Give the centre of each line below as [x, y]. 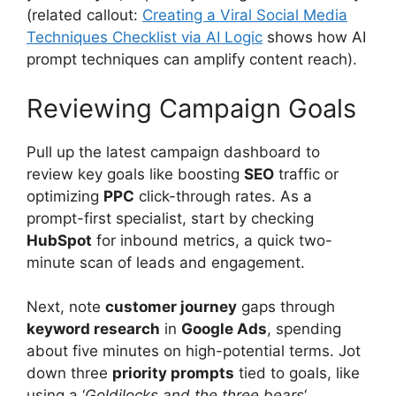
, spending [304, 329]
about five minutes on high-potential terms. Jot [194, 351]
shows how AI [314, 37]
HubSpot [59, 240]
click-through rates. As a [223, 196]
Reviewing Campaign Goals [191, 108]
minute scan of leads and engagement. [166, 262]
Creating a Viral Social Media [245, 15]
